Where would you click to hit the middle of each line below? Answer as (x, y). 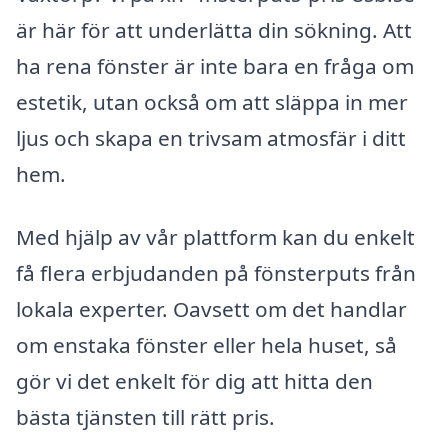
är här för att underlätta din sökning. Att (214, 29)
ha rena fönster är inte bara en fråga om (215, 65)
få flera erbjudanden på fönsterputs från (216, 273)
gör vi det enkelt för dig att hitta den (194, 381)
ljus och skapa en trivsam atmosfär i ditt (211, 137)
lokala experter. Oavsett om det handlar (211, 309)
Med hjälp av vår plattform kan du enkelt (215, 237)
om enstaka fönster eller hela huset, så (206, 345)
